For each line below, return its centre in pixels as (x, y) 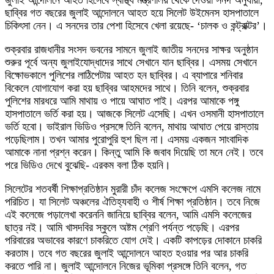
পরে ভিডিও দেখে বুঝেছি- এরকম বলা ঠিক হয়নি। (88, 165)
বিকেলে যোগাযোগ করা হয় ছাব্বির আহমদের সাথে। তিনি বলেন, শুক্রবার (127, 88)
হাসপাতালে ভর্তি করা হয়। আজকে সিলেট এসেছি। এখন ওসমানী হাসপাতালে (134, 113)
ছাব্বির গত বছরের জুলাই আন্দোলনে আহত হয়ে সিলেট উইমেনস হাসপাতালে (132, 13)
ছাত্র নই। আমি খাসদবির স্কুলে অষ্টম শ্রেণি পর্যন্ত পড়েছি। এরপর (122, 227)
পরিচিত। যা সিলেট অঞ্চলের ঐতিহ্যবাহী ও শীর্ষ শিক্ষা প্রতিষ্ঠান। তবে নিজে (132, 202)
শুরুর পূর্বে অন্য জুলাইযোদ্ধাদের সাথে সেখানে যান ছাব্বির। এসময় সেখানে (131, 62)
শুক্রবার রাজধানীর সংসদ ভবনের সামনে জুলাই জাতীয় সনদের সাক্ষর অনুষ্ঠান (131, 49)
